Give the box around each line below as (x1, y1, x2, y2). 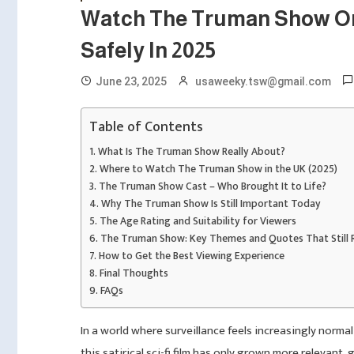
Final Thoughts (99, 264, 168, 282)
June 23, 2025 (96, 74, 167, 88)
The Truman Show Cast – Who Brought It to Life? (98, 177, 326, 195)
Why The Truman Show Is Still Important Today (100, 194, 321, 213)
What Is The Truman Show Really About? (97, 142, 285, 160)
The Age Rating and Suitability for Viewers (99, 212, 296, 230)
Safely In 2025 (81, 38, 216, 62)
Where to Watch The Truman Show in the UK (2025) (99, 160, 337, 178)
